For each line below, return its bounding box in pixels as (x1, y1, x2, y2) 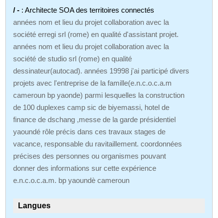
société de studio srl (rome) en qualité (13, 54, 132, 63)
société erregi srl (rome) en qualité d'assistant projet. (13, 30, 179, 38)
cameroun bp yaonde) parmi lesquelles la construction (13, 91, 185, 99)
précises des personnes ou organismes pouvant (13, 151, 166, 160)
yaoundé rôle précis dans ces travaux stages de (13, 127, 166, 136)
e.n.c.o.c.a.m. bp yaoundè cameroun (13, 176, 130, 184)
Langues (18, 201, 51, 210)
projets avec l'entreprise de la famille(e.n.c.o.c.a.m (13, 78, 172, 87)
